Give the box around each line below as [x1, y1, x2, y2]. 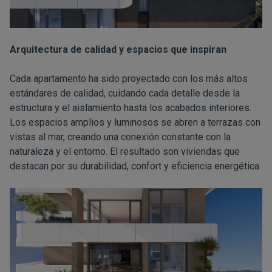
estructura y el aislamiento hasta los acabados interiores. [10, 102, 251, 114]
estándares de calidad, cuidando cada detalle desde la [10, 87, 240, 100]
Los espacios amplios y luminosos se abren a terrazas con [10, 117, 260, 129]
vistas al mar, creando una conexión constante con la [10, 131, 231, 143]
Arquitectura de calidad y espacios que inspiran [10, 44, 226, 56]
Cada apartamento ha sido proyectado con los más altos [10, 73, 248, 85]
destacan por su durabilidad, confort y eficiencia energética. [10, 160, 261, 172]
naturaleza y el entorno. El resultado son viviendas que [10, 146, 240, 158]
